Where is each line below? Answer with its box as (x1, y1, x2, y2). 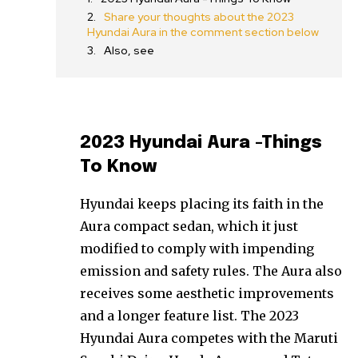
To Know (80, 157, 157, 176)
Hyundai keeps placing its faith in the (80, 195, 324, 212)
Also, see (104, 42, 154, 58)
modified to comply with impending (80, 240, 314, 257)
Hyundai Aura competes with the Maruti (80, 329, 338, 346)
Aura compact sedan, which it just (80, 217, 298, 234)
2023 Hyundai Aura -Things (80, 133, 322, 152)
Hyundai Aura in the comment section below (87, 24, 319, 39)
